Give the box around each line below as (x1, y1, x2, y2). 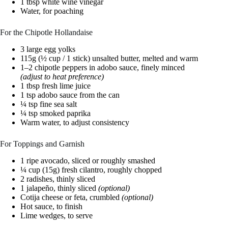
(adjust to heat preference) (20, 72, 104, 81)
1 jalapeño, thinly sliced (20, 183, 98, 192)
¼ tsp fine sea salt (20, 100, 77, 109)
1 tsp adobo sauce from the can (20, 91, 120, 100)
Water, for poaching (20, 7, 83, 16)
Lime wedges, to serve (20, 211, 93, 220)
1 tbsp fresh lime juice (20, 81, 91, 91)
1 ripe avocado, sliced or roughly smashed (20, 156, 155, 165)
